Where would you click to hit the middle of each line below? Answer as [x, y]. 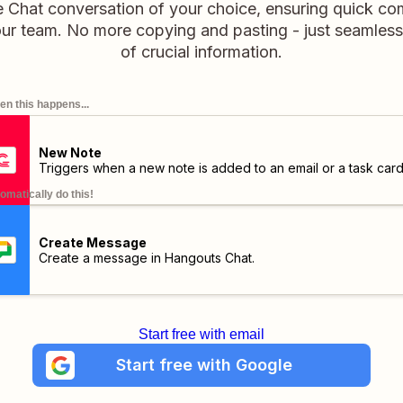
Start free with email [201, 334]
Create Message [92, 242]
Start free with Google [204, 365]
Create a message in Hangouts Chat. [146, 258]
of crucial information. [201, 52]
